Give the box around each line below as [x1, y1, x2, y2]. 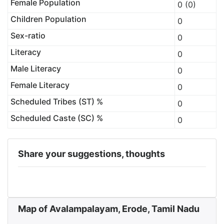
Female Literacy [10, 80, 69, 90]
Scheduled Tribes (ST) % [10, 96, 103, 106]
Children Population [10, 14, 86, 24]
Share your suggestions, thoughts [18, 148, 165, 159]
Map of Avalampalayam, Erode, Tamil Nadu [18, 203, 199, 214]
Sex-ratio [10, 30, 45, 40]
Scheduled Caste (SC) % [10, 113, 103, 123]
